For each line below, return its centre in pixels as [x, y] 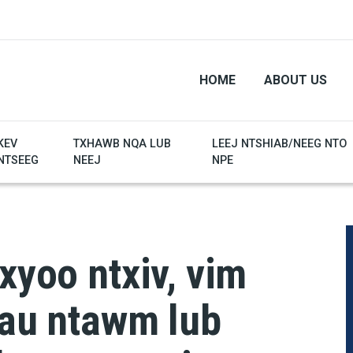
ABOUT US [295, 80]
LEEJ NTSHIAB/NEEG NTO [279, 144]
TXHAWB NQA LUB [122, 144]
